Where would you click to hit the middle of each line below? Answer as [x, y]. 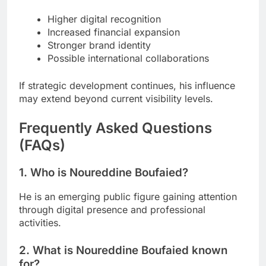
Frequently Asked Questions [115, 128]
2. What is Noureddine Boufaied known [123, 251]
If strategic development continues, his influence [127, 85]
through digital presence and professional [112, 210]
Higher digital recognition [104, 19]
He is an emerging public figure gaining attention [128, 197]
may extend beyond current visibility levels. [116, 98]
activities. [40, 223]
